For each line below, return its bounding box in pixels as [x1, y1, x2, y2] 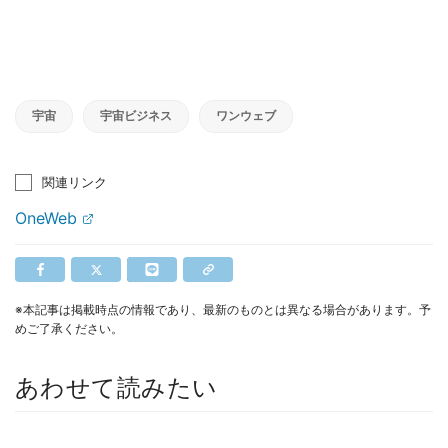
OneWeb [15, 208, 77, 229]
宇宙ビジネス [100, 108, 172, 124]
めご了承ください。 [15, 321, 123, 337]
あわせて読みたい [15, 373, 218, 403]
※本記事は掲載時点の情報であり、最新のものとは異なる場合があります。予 [15, 302, 431, 318]
